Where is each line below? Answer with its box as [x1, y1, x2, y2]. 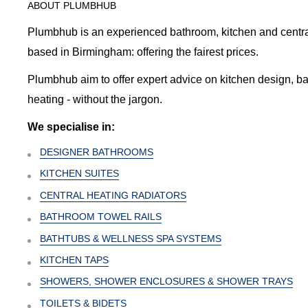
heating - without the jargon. [27, 93, 162, 105]
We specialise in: [27, 120, 115, 133]
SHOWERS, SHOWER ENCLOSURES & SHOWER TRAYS [40, 276, 293, 287]
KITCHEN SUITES [40, 168, 119, 179]
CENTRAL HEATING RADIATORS [40, 189, 186, 201]
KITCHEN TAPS [40, 254, 109, 266]
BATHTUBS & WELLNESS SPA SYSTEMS [40, 232, 221, 244]
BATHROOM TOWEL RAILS [40, 211, 162, 223]
